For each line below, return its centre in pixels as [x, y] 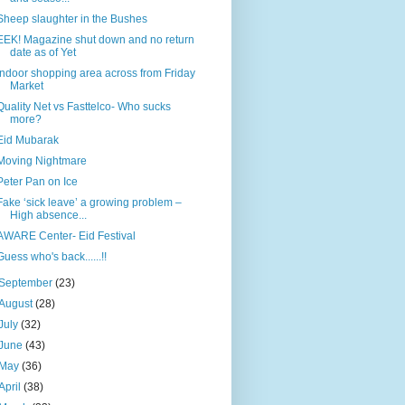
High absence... [48, 216]
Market [26, 86]
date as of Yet [42, 53]
